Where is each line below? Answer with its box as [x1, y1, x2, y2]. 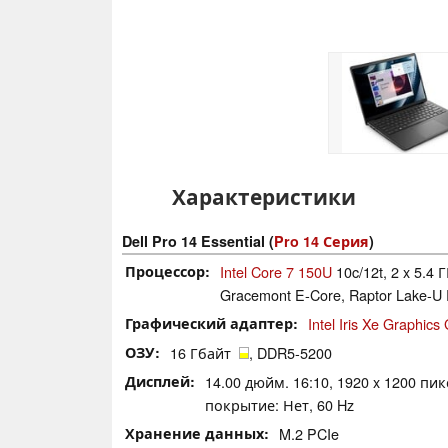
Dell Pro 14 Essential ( [122, 230, 274, 251]
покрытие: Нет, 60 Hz [205, 393, 354, 415]
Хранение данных [125, 422, 264, 443]
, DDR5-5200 [249, 341, 332, 363]
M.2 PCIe [279, 422, 339, 444]
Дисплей [125, 370, 190, 391]
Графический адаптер [125, 312, 293, 333]
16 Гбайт [170, 341, 239, 363]
